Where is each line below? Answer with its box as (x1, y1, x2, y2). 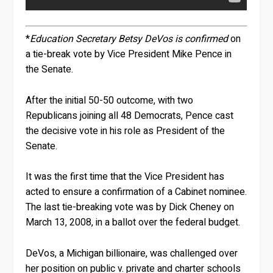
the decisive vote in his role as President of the (26, 123, 225, 138)
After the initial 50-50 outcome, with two (26, 93, 194, 108)
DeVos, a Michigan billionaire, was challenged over (26, 246, 238, 261)
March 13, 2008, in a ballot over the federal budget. (26, 215, 241, 230)
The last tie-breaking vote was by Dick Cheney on (26, 200, 235, 215)
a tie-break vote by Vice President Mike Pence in (26, 47, 232, 62)
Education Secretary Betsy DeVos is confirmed (30, 32, 229, 47)
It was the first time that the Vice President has (26, 169, 225, 185)
